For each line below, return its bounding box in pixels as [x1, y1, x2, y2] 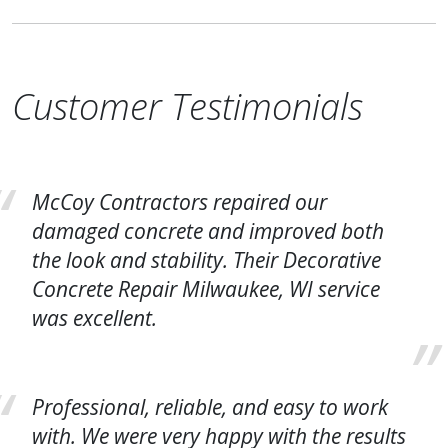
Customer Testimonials [12, 82, 363, 131]
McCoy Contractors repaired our [32, 188, 327, 216]
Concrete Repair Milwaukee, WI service [32, 275, 380, 303]
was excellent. [32, 304, 157, 332]
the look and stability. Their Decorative [32, 246, 381, 274]
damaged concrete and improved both [32, 217, 384, 245]
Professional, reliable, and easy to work [32, 393, 388, 421]
